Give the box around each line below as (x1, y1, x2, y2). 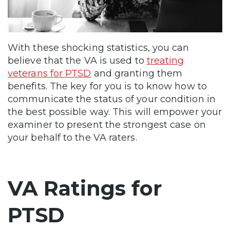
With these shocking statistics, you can (8, 42, 189, 54)
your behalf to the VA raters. (8, 132, 140, 144)
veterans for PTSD (8, 68, 91, 80)
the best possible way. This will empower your (8, 106, 222, 118)
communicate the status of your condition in (8, 93, 216, 105)
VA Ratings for (8, 176, 162, 201)
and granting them (91, 68, 183, 80)
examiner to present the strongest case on (8, 119, 206, 131)
